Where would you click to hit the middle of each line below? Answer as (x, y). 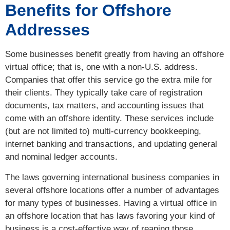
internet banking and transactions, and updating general (111, 144)
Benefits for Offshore (88, 11)
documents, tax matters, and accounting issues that (104, 106)
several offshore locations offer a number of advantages (112, 190)
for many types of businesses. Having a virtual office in (111, 203)
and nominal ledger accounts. (61, 157)
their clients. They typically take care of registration (104, 93)
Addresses (47, 30)
